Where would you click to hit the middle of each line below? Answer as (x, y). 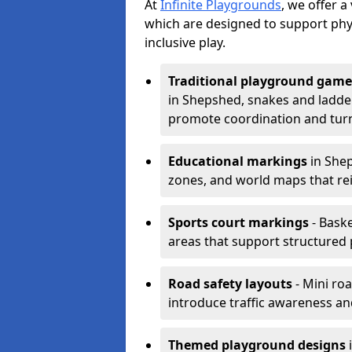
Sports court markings (238, 222)
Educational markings (238, 161)
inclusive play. (185, 42)
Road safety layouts (230, 284)
